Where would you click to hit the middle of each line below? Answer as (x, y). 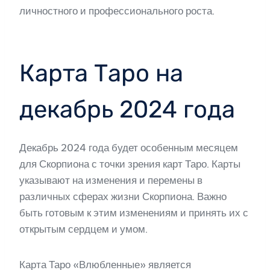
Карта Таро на (101, 73)
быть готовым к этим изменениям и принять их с (134, 213)
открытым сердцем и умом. (83, 229)
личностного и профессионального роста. (117, 11)
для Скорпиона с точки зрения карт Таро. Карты (130, 164)
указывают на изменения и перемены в (111, 180)
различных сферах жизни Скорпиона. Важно (123, 196)
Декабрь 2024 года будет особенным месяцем (129, 148)
